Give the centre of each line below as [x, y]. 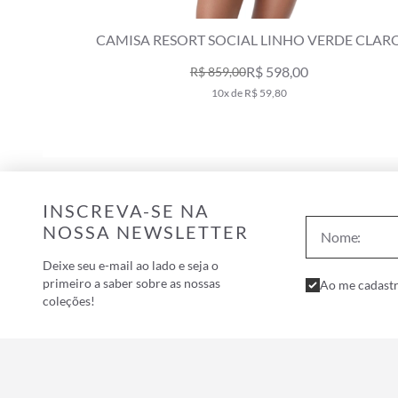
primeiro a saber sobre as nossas [131, 283]
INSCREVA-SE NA [126, 210]
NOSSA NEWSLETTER [146, 231]
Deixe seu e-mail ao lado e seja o [131, 265]
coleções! [69, 300]
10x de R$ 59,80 [249, 92]
